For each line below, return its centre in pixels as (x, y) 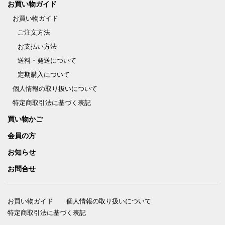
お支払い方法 (37, 47)
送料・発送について (47, 61)
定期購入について (43, 75)
